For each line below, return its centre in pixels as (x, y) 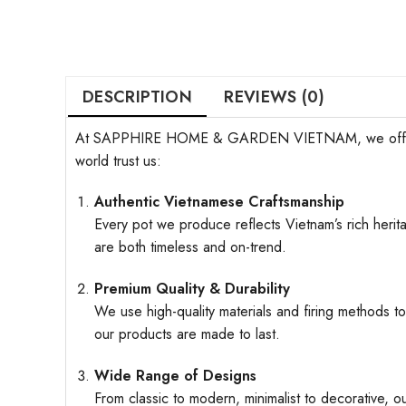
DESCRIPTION (137, 97)
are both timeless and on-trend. (190, 247)
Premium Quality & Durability (192, 289)
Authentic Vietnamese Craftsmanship (219, 202)
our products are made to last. (187, 334)
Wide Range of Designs (175, 375)
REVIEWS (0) (275, 97)
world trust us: (118, 160)
